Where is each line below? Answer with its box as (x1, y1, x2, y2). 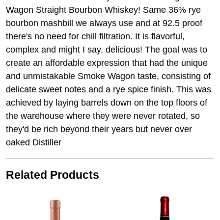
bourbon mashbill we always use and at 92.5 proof (6, 18, 202, 28)
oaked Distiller (6, 137, 61, 148)
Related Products (6, 168, 99, 182)
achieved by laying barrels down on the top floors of (6, 98, 207, 108)
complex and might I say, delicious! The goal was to (6, 45, 207, 55)
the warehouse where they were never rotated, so (6, 111, 200, 121)
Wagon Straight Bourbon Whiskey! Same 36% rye (6, 5, 201, 15)
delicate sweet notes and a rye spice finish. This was (6, 84, 211, 95)
